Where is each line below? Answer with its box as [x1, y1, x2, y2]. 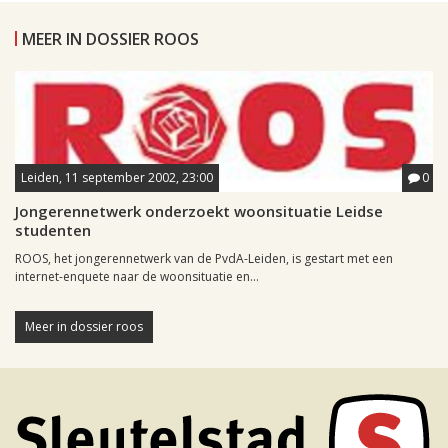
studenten [15, 220, 91, 241]
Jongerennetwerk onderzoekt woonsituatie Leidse [15, 201, 383, 222]
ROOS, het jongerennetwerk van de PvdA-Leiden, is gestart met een [15, 250, 393, 268]
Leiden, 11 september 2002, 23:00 [21, 169, 213, 187]
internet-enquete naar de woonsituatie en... [15, 268, 259, 286]
